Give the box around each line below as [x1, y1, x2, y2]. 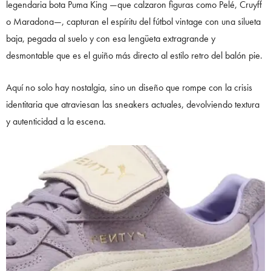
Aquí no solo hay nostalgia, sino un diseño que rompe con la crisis [6, 81, 252, 94]
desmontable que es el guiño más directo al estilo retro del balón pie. [6, 49, 263, 62]
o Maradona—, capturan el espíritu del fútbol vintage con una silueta [6, 15, 261, 28]
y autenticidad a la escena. [6, 115, 106, 128]
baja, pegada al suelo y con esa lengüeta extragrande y [6, 32, 215, 45]
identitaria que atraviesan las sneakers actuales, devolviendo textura [6, 98, 260, 111]
